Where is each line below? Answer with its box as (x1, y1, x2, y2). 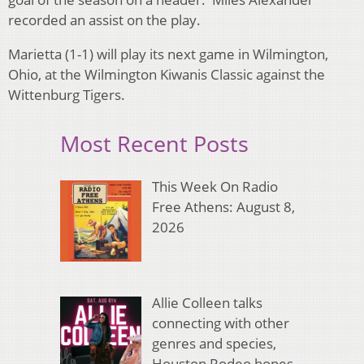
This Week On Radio (151, 176, 278, 196)
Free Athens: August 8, (151, 197, 295, 216)
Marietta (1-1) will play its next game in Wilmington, (8, 45, 328, 64)
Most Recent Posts (60, 128, 249, 159)
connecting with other (151, 314, 289, 333)
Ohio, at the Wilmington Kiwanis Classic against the (8, 65, 325, 84)
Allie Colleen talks (151, 293, 262, 313)
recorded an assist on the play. (8, 11, 201, 30)
